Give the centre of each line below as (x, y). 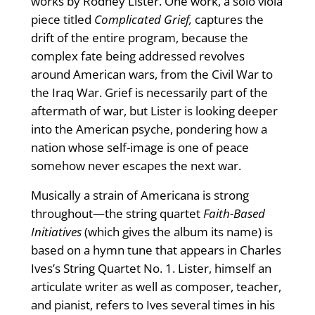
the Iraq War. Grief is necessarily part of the (149, 93)
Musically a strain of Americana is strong (140, 195)
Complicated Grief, (143, 20)
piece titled (62, 20)
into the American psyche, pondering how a (149, 129)
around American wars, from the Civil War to (152, 75)
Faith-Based (234, 214)
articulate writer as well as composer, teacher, (156, 287)
